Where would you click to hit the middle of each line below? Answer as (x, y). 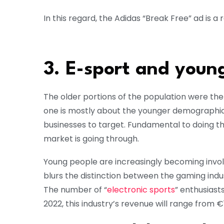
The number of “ (75, 190)
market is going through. (91, 139)
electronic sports (141, 190)
